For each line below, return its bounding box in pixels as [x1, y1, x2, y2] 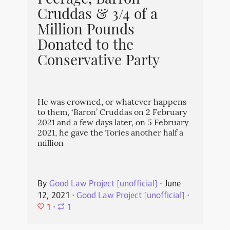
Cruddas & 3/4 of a [37, 4, 158, 27]
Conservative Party [37, 50, 160, 73]
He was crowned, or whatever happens [37, 97, 186, 110]
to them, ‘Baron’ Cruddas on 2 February [37, 107, 187, 120]
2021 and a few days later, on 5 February [37, 117, 188, 130]
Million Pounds [37, 20, 135, 43]
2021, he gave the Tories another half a [37, 127, 183, 141]
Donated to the [37, 35, 133, 58]
